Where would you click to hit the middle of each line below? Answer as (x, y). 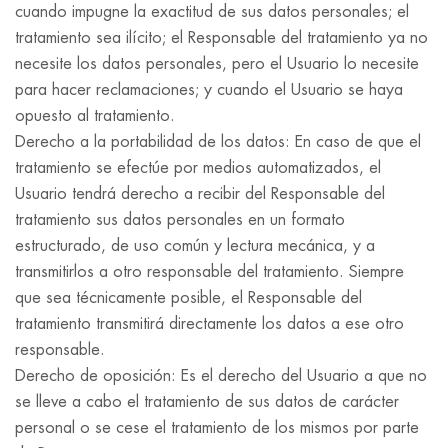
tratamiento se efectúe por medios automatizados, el (198, 168)
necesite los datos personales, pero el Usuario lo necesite (217, 64)
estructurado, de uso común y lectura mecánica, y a (195, 246)
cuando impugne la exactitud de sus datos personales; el (212, 12)
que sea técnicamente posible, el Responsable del (188, 298)
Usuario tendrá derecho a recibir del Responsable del (200, 194)
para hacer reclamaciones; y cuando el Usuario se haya (209, 90)
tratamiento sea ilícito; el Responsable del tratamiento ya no (221, 38)
